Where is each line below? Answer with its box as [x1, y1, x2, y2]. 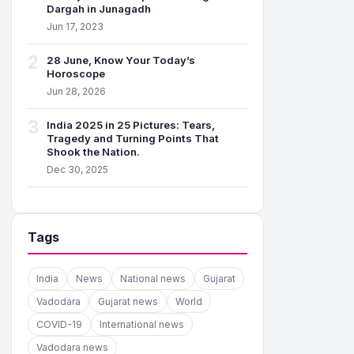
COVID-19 [36, 318, 82, 330]
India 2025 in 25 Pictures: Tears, [47, 119, 215, 131]
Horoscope [47, 67, 105, 80]
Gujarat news [98, 296, 158, 307]
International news [100, 318, 184, 330]
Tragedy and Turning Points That [47, 132, 219, 145]
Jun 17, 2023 [47, 21, 104, 32]
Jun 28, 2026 [47, 85, 106, 97]
